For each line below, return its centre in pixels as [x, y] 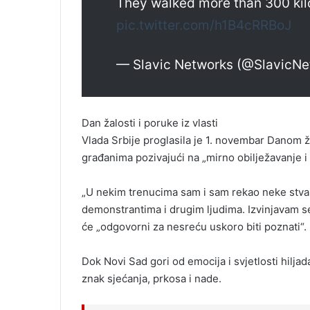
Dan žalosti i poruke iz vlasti [150, 123]
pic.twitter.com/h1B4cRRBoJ [204, 26]
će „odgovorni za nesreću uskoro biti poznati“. [194, 227]
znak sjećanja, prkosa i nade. [152, 279]
